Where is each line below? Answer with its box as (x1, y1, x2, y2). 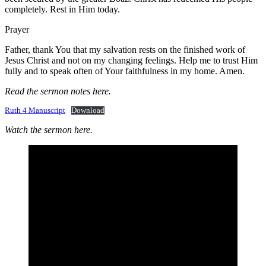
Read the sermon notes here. (5, 85, 111, 96)
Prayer (5, 24, 29, 34)
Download (71, 106, 104, 115)
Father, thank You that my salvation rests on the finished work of (5, 44, 245, 55)
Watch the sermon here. (5, 124, 93, 135)
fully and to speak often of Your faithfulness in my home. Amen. (5, 65, 245, 76)
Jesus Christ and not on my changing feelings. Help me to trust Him (5, 55, 258, 65)
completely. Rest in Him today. (5, 4, 120, 14)
